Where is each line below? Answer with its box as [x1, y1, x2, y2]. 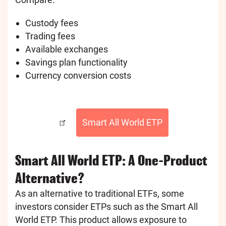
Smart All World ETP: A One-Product [15, 153, 207, 168]
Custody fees [25, 17, 78, 28]
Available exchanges [25, 43, 108, 54]
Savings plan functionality [25, 56, 128, 68]
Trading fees [25, 30, 75, 41]
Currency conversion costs [25, 70, 131, 81]
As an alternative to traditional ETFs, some [15, 188, 184, 199]
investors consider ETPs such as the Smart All [15, 201, 198, 212]
